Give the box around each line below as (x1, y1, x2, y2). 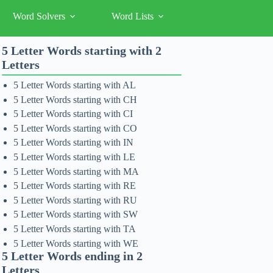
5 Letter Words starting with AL (13, 80, 136, 91)
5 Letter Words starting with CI (13, 108, 133, 119)
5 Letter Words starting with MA (13, 166, 140, 177)
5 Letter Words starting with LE (13, 152, 136, 162)
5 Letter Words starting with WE (13, 238, 139, 249)
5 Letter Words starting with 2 (2, 44, 162, 57)
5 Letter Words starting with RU (13, 194, 138, 205)
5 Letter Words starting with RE (13, 180, 136, 191)
